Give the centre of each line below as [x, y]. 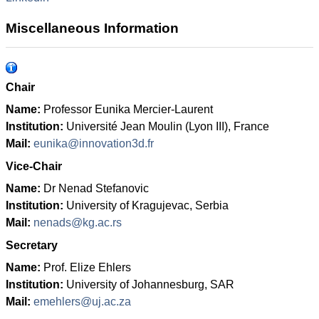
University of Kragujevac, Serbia [147, 205]
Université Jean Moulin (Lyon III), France [168, 126]
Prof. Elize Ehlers [87, 267]
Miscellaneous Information [92, 28]
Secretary [32, 245]
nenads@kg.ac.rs [78, 223]
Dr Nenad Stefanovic [96, 188]
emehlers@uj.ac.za [82, 302]
